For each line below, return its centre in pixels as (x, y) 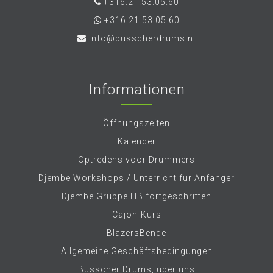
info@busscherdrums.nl (142, 38)
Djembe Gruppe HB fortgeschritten (136, 196)
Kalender (136, 141)
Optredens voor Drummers (136, 160)
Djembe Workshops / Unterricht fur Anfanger (136, 178)
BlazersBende (136, 233)
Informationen (136, 90)
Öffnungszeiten (136, 123)
